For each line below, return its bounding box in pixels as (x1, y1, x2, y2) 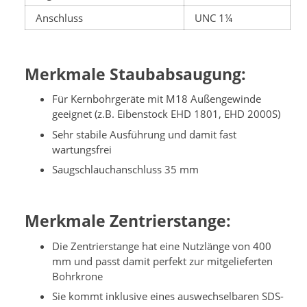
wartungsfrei (52, 142, 112, 156)
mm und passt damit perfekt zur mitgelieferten (52, 254, 273, 268)
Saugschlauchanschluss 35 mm (52, 162, 199, 177)
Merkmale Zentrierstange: (25, 210, 231, 232)
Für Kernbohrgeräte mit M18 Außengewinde (52, 92, 261, 106)
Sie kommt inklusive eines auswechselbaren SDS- (52, 289, 284, 304)
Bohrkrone (52, 269, 103, 283)
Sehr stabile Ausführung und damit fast (52, 127, 236, 141)
